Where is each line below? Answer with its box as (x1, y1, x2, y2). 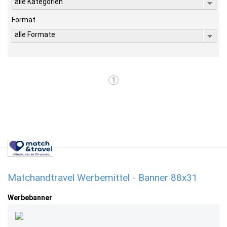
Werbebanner (8, 194, 52, 202)
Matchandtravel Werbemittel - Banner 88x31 (8, 172, 198, 183)
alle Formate (15, 30, 55, 39)
